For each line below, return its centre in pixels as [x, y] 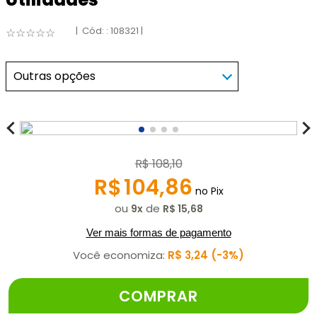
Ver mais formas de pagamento [158, 232]
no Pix [208, 191]
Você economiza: [120, 255]
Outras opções [54, 76]
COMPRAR [158, 296]
